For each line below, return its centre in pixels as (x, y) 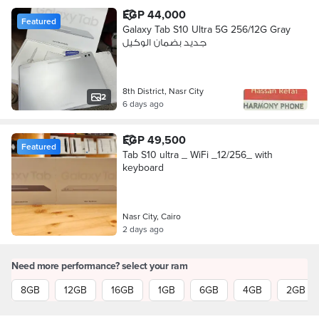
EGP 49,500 (154, 140)
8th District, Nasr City (163, 91)
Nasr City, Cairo (151, 216)
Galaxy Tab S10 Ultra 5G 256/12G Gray (206, 29)
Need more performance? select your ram (99, 266)
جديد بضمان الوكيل (164, 42)
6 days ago (143, 104)
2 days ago (143, 229)
